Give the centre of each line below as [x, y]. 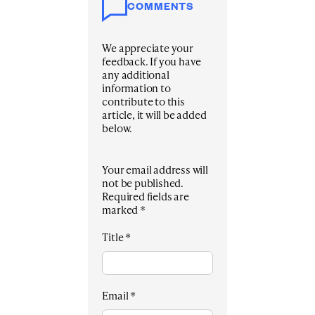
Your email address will [155, 170]
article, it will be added [154, 115]
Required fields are [146, 197]
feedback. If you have [152, 62]
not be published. [143, 183]
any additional [136, 75]
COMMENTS [161, 9]
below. [117, 128]
